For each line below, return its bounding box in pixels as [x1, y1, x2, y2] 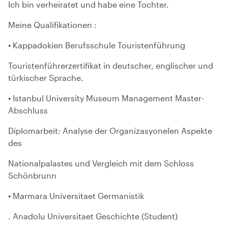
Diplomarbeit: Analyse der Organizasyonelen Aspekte [8, 126, 212, 135]
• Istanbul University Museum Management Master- [8, 93, 204, 103]
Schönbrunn [8, 170, 56, 180]
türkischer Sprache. [8, 73, 83, 82]
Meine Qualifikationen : [8, 20, 97, 30]
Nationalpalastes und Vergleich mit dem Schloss [8, 158, 194, 168]
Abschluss [8, 105, 48, 115]
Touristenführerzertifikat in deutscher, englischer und [8, 61, 213, 70]
